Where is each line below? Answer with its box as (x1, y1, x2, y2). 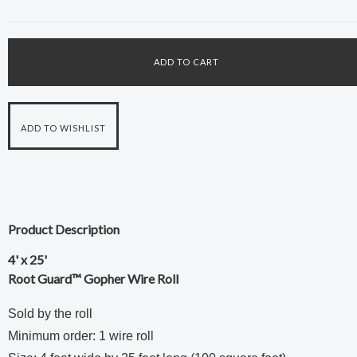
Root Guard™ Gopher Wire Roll (8, 271, 178, 286)
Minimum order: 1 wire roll (8, 329, 154, 343)
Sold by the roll (8, 307, 92, 320)
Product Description (8, 222, 120, 237)
